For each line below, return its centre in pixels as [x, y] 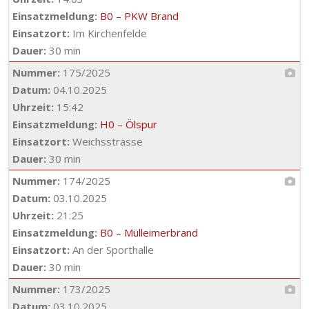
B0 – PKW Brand [139, 16]
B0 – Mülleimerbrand [149, 232]
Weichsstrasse [106, 141]
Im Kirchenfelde [108, 33]
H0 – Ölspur [129, 124]
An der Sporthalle [112, 250]
